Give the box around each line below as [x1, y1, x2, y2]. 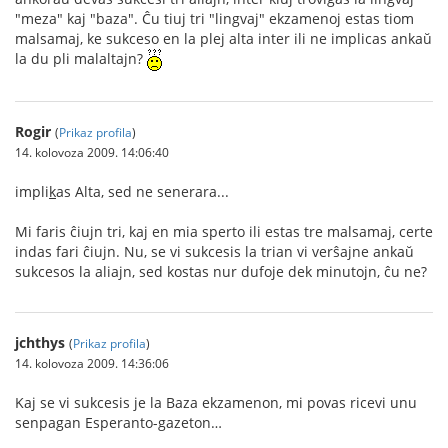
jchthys [15, 333, 65, 353]
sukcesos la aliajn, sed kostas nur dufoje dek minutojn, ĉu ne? [15, 262, 427, 282]
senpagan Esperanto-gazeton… [15, 413, 222, 433]
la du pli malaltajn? [15, 49, 147, 68]
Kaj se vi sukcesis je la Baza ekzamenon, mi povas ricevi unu [15, 393, 417, 413]
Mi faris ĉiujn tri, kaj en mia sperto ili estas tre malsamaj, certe [15, 222, 433, 242]
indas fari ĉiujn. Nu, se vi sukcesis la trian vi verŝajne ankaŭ [15, 242, 414, 262]
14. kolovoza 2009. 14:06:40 [15, 144, 169, 161]
